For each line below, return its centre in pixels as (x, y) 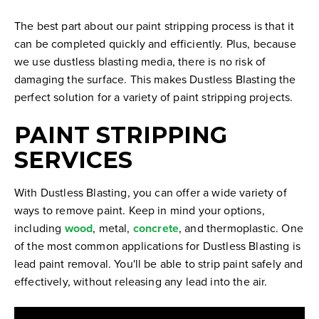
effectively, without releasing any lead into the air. (141, 281)
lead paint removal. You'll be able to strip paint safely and (159, 263)
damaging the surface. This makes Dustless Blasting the (155, 79)
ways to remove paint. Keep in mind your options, (140, 210)
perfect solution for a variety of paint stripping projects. (154, 97)
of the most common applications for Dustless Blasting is (157, 245)
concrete (156, 228)
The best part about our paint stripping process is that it (155, 26)
